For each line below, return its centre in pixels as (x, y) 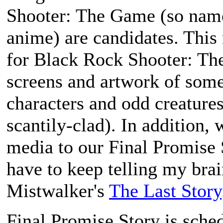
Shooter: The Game (81, 15)
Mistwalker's (58, 191)
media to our (57, 147)
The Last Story (165, 191)
